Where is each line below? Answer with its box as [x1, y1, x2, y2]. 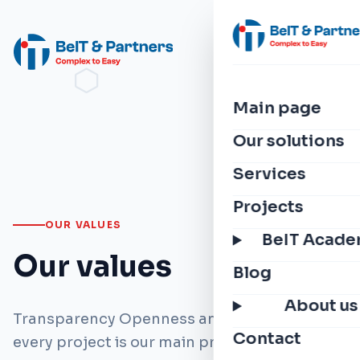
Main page [232, 98, 321, 118]
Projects [232, 197, 304, 217]
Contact [232, 329, 301, 349]
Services [232, 164, 306, 184]
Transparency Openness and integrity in [13, 310, 310, 328]
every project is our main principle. [13, 333, 268, 351]
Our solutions [232, 131, 345, 151]
